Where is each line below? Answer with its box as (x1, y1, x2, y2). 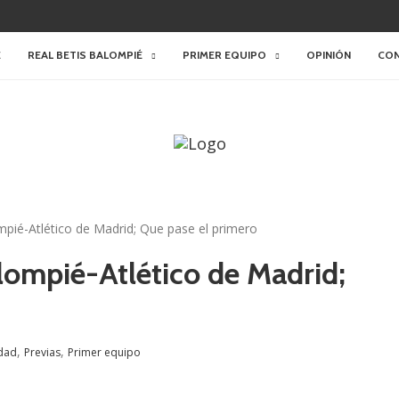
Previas (24, 344, 61, 360)
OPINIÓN (305, 48, 351, 61)
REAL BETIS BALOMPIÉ (27, 48, 142, 61)
